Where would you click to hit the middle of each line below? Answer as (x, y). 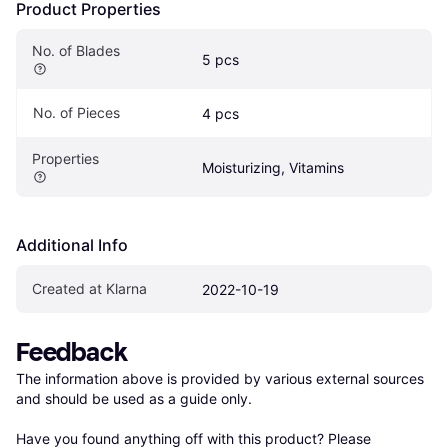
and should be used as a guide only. (134, 398)
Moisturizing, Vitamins (273, 167)
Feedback (72, 352)
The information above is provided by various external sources (220, 378)
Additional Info (72, 244)
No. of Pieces (76, 112)
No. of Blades (76, 50)
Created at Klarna (89, 288)
